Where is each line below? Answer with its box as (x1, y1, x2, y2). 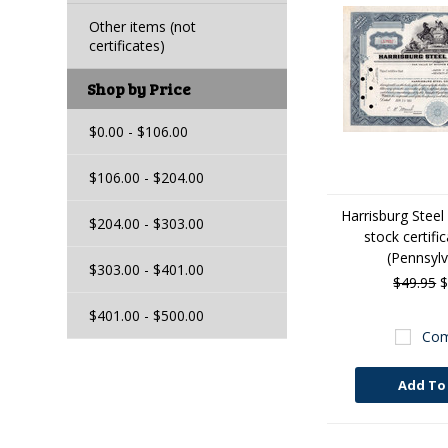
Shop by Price (87, 78, 192, 99)
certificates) (89, 36, 166, 55)
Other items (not (89, 17, 197, 36)
